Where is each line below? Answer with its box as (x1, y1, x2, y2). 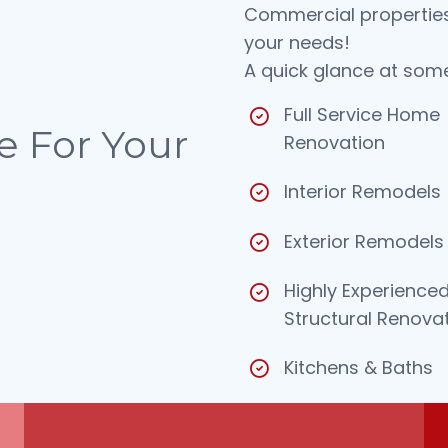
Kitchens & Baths (284, 355, 433, 381)
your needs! (244, 30, 350, 56)
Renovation (284, 130, 385, 156)
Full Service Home (284, 102, 440, 128)
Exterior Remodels (284, 229, 444, 255)
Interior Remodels (284, 179, 441, 205)
